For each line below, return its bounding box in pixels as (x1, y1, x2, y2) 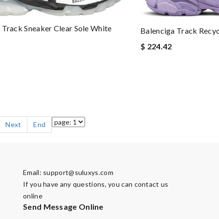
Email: (23, 168, 44, 177)
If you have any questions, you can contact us (23, 180, 169, 189)
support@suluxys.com (43, 168, 113, 177)
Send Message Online (23, 202, 104, 212)
